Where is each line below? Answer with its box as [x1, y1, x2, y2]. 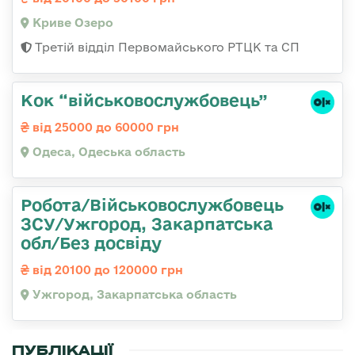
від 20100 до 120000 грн [29, 262, 183, 277]
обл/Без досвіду [21, 232, 162, 252]
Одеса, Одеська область [29, 144, 185, 158]
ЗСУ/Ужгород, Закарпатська [21, 213, 273, 233]
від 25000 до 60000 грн [29, 120, 179, 134]
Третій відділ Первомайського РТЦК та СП [32, 40, 300, 54]
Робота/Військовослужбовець [21, 194, 284, 214]
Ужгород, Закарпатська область [29, 287, 237, 301]
